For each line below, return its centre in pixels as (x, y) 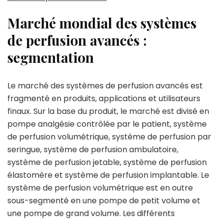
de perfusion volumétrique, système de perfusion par (109, 137)
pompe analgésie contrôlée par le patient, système (107, 124)
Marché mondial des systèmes (102, 23)
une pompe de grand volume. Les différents (91, 213)
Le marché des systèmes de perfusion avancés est (105, 86)
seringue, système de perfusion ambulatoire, (93, 150)
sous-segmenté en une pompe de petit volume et (104, 201)
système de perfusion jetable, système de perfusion (107, 162)
